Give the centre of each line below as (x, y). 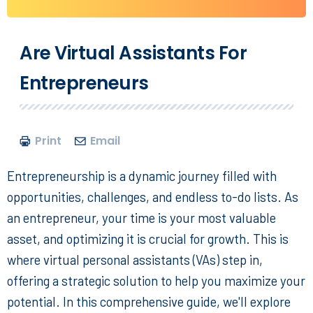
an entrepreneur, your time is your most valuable (141, 218)
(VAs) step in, (226, 260)
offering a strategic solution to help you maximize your (156, 281)
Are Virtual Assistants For (133, 53)
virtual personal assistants (117, 260)
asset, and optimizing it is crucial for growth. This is (148, 239)
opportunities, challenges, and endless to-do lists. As (153, 197)
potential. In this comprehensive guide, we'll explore (149, 302)
